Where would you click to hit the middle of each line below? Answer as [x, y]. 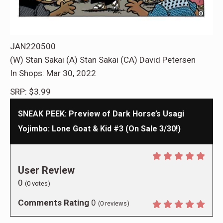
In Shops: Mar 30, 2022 [53, 73]
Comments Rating [54, 203]
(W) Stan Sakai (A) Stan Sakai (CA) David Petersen [103, 60]
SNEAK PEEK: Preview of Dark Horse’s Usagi [101, 114]
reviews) [116, 204]
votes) [40, 184]
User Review [46, 170]
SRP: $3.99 [30, 92]
